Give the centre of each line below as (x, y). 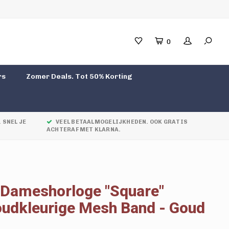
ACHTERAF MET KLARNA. (84, 130)
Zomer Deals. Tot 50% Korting (79, 76)
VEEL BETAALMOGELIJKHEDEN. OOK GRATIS (122, 122)
